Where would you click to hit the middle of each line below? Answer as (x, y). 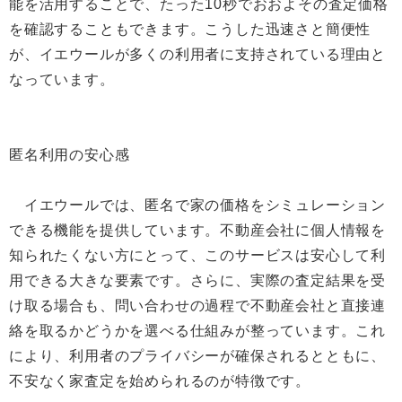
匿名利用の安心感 (70, 155)
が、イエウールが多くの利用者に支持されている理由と (197, 54)
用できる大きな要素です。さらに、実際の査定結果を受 (197, 280)
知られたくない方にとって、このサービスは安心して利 (197, 255)
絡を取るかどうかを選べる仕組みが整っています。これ (197, 331)
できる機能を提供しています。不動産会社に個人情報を (197, 230)
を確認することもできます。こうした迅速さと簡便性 (190, 29)
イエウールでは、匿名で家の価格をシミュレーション (197, 205)
